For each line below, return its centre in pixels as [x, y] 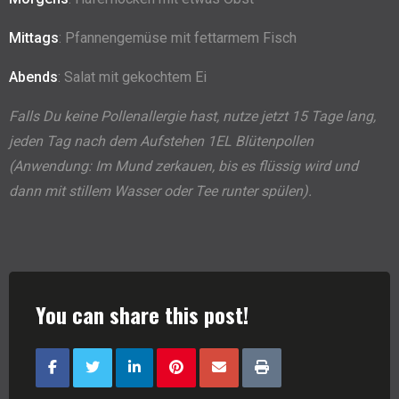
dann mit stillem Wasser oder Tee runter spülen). [160, 191]
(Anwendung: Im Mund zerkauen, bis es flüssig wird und [183, 167]
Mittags [34, 38]
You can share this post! [142, 315]
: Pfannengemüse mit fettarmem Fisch [178, 38]
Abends [33, 77]
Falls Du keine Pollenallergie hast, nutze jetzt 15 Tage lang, [192, 117]
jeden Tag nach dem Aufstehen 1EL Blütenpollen [161, 142]
